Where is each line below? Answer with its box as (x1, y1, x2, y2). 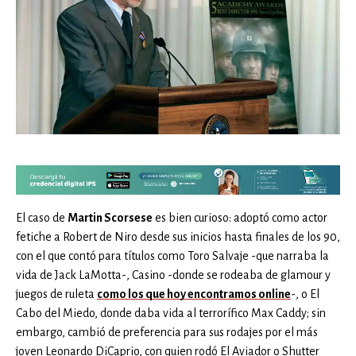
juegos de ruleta (16, 288, 97, 301)
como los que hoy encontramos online (97, 288, 291, 301)
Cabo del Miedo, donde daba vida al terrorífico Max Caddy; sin (16, 307, 326, 320)
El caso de (16, 211, 68, 225)
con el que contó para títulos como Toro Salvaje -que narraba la (16, 250, 329, 263)
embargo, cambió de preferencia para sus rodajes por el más (16, 326, 318, 339)
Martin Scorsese (68, 211, 153, 225)
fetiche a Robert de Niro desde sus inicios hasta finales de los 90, (16, 230, 340, 244)
